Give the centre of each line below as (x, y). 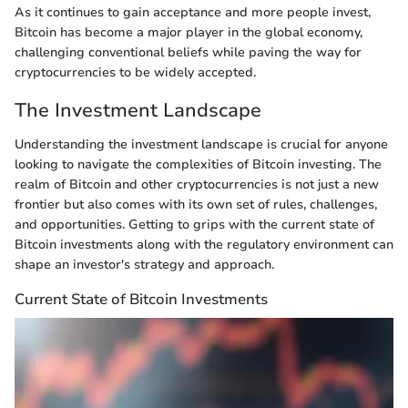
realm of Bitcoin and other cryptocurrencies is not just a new (197, 185)
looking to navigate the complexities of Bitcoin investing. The (198, 165)
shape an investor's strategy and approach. (144, 265)
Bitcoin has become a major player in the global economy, (189, 32)
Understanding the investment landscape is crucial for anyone (201, 145)
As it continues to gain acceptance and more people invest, (193, 12)
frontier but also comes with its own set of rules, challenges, (196, 205)
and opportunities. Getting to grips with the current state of (194, 225)
